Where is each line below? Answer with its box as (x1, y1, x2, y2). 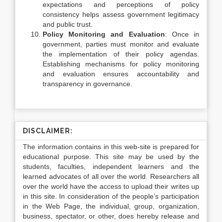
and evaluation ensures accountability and (43, 70, 199, 78)
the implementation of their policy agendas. (43, 50, 199, 58)
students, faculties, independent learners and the (23, 163, 199, 170)
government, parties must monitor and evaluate (43, 40, 199, 48)
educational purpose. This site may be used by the (23, 153, 199, 161)
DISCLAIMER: (23, 127, 73, 135)
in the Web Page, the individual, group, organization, (23, 202, 199, 210)
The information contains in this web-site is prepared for (23, 143, 199, 151)
